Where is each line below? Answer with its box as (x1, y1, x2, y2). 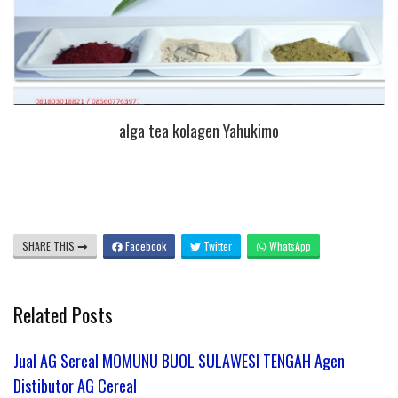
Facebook (123, 238, 166, 254)
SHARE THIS (22, 238, 77, 254)
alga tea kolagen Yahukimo (119, 118, 279, 142)
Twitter (201, 238, 232, 254)
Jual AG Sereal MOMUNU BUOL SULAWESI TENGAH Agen (13, 349, 345, 373)
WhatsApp (267, 238, 311, 254)
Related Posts (13, 300, 113, 330)
